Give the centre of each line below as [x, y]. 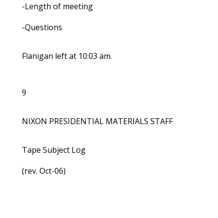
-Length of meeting [57, 7]
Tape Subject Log [54, 150]
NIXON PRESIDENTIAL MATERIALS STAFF [97, 121]
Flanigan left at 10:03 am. [67, 56]
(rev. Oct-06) [44, 171]
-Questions [42, 27]
